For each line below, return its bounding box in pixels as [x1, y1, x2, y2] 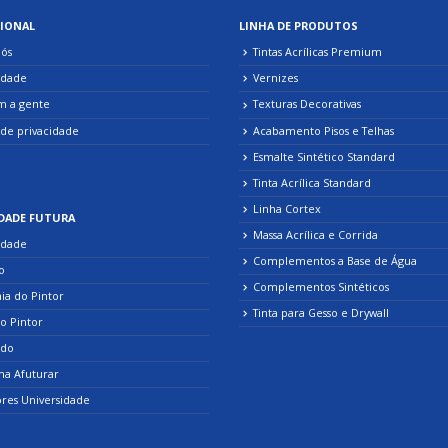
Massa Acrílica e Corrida [252, 226, 378, 242]
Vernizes [252, 70, 298, 86]
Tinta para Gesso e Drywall [252, 305, 389, 321]
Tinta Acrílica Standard [252, 174, 371, 190]
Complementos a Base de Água [252, 253, 417, 269]
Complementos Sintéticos [252, 279, 389, 295]
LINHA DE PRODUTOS [238, 18, 358, 34]
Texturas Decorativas [252, 96, 361, 112]
